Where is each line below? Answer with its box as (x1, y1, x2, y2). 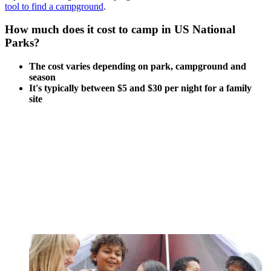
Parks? (5, 36, 40, 50)
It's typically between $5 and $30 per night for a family (29, 83, 252, 94)
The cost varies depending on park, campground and (29, 61, 246, 72)
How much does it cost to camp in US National (5, 23, 235, 36)
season (29, 72, 56, 83)
